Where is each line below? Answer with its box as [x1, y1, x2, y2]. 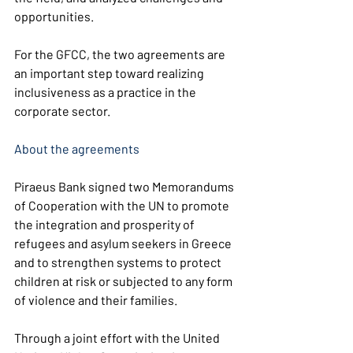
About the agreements [14, 141, 139, 156]
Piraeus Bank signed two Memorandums [14, 179, 236, 194]
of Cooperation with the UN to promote [14, 198, 232, 213]
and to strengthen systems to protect [14, 255, 224, 269]
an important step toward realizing [14, 65, 206, 80]
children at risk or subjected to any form [14, 273, 235, 288]
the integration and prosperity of [14, 217, 197, 232]
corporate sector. [14, 103, 110, 118]
